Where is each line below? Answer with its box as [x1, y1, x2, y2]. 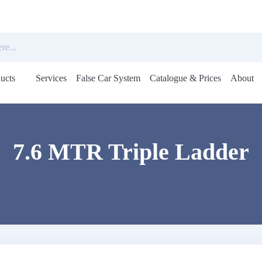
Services [36, 73, 67, 83]
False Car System [76, 73, 141, 83]
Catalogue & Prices [150, 73, 222, 83]
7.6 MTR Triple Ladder [13, 139, 249, 165]
